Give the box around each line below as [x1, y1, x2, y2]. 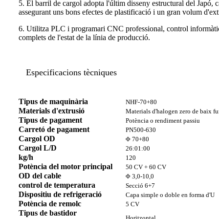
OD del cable [19, 172, 61, 180]
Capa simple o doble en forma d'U [126, 191, 215, 199]
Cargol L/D [19, 144, 57, 153]
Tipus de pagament [19, 116, 82, 125]
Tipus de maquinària [19, 97, 88, 106]
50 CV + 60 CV [126, 163, 166, 171]
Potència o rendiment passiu [126, 117, 200, 125]
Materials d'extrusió [19, 107, 85, 115]
